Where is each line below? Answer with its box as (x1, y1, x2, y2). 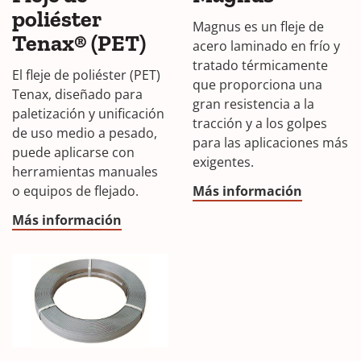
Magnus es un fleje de (193, 17, 324, 35)
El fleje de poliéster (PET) (12, 65, 160, 84)
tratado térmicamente (193, 56, 328, 74)
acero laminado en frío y (193, 36, 340, 55)
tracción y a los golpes (193, 114, 327, 132)
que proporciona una (193, 75, 322, 93)
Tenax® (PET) (12, 29, 146, 56)
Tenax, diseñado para (12, 85, 143, 103)
